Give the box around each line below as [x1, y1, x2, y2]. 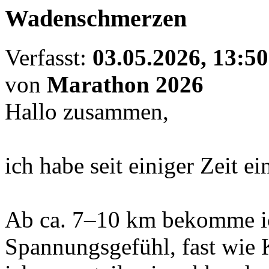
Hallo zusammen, [5, 98, 169, 125]
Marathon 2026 [47, 71, 204, 98]
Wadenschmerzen [5, 5, 187, 32]
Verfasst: [5, 44, 92, 71]
